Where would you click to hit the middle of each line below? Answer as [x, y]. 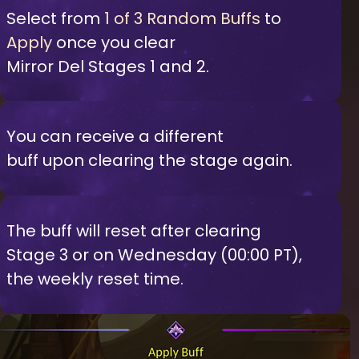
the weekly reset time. [95, 278]
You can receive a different [115, 137]
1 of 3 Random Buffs [182, 18]
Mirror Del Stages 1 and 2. [108, 66]
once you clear [114, 42]
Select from [55, 18]
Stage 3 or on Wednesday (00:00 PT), [154, 254]
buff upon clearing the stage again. [149, 161]
